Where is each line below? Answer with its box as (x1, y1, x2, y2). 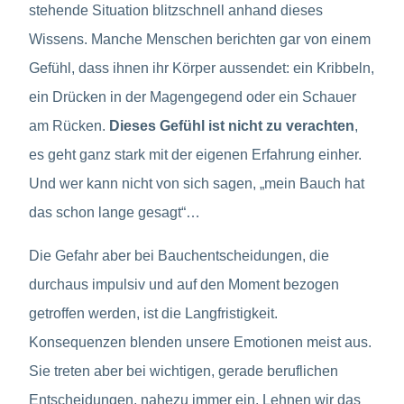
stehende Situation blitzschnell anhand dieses (29, 2, 323, 18)
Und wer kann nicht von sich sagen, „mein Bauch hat (29, 175, 364, 191)
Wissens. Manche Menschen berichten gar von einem (29, 31, 371, 47)
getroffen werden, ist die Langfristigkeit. (29, 305, 278, 321)
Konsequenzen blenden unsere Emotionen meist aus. (29, 334, 372, 350)
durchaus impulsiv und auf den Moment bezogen (29, 276, 339, 292)
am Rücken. (29, 117, 109, 133)
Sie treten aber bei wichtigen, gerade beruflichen (29, 363, 338, 379)
